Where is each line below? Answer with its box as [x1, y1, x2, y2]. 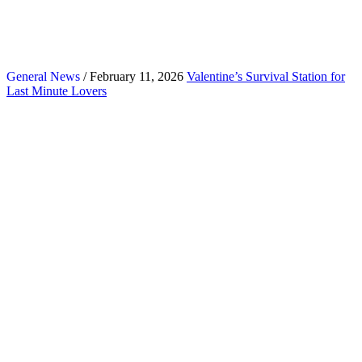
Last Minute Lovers [6, 83, 107, 98]
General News [6, 69, 80, 83]
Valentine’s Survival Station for [187, 69, 345, 83]
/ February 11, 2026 [80, 69, 183, 83]
